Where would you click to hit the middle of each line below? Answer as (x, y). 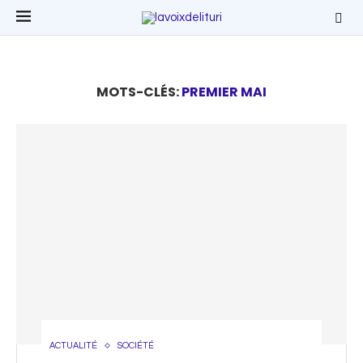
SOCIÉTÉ (136, 346)
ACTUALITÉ (73, 346)
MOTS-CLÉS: (139, 92)
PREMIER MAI (224, 92)
